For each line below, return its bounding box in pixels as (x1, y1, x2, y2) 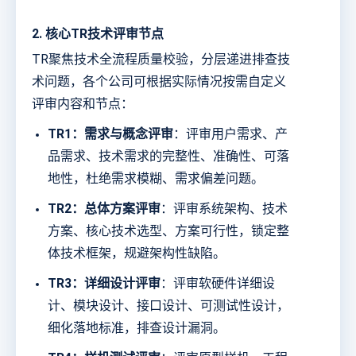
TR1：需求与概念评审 (48, 126, 173, 142)
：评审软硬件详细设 (161, 276, 275, 292)
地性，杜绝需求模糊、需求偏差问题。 (48, 171, 264, 187)
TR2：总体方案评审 (48, 201, 161, 217)
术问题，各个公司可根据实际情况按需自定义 (32, 74, 286, 90)
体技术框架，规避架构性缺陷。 (48, 246, 226, 261)
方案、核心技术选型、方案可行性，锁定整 (48, 223, 289, 239)
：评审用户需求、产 (173, 126, 288, 142)
